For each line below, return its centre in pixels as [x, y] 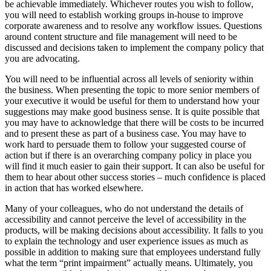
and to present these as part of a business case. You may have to [126, 133]
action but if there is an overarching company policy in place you [128, 155]
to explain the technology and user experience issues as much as [126, 241]
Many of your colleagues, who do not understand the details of [124, 208]
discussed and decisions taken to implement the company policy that [134, 47]
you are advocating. [42, 58]
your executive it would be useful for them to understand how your [132, 100]
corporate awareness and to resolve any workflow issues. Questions [133, 25]
